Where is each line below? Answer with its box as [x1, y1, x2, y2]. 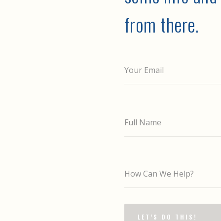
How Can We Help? [124, 168, 194, 179]
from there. [124, 10, 199, 38]
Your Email [124, 65, 164, 75]
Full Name [124, 116, 161, 128]
